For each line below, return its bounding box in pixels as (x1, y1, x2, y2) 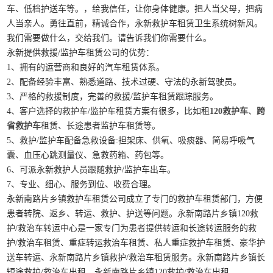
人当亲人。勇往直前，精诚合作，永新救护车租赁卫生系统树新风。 (7, 19, 263, 29)
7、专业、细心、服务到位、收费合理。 (7, 180, 157, 190)
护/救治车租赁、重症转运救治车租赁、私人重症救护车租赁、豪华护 (7, 238, 266, 248)
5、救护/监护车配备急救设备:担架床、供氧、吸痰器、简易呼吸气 (7, 136, 255, 146)
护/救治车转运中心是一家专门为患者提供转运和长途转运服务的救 (7, 224, 257, 233)
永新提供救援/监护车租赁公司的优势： (7, 48, 155, 58)
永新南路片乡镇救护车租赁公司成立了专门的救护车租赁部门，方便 (7, 194, 263, 204)
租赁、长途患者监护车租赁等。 (41, 121, 161, 131)
